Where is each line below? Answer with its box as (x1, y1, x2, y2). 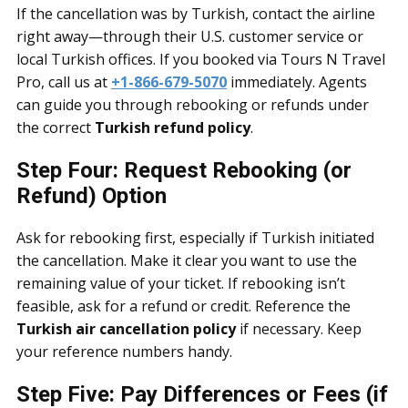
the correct (16, 117, 95, 138)
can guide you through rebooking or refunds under (16, 95, 369, 115)
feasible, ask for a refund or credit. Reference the (16, 296, 351, 316)
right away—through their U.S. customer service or (16, 26, 363, 46)
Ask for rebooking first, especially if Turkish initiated (16, 228, 374, 248)
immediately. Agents (227, 72, 367, 92)
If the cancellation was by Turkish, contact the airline (16, 4, 375, 24)
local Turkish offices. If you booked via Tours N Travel (16, 49, 385, 69)
